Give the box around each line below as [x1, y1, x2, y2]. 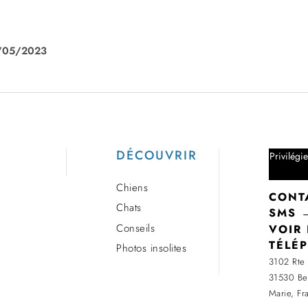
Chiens [116, 179, 148, 195]
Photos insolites [116, 241, 187, 256]
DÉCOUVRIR [116, 146, 198, 164]
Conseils [116, 220, 155, 236]
